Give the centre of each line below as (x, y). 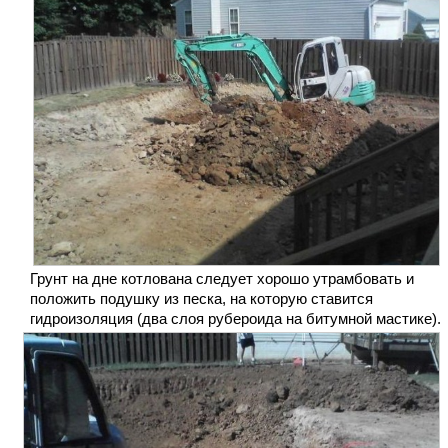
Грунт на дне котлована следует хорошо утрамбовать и (222, 279)
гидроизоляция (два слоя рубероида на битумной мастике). (235, 319)
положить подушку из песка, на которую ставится (201, 299)
